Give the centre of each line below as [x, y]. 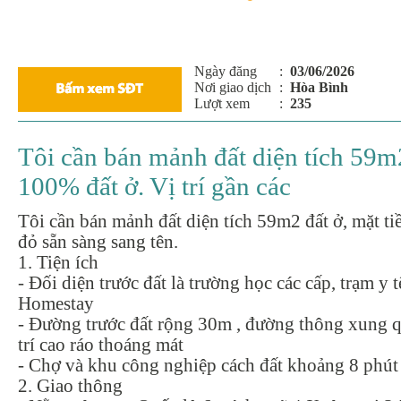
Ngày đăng [226, 72]
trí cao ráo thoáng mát [101, 345]
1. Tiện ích [58, 263]
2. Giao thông [70, 386]
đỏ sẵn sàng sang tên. [98, 242]
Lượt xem [222, 104]
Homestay [56, 304]
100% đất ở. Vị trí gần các [154, 187]
